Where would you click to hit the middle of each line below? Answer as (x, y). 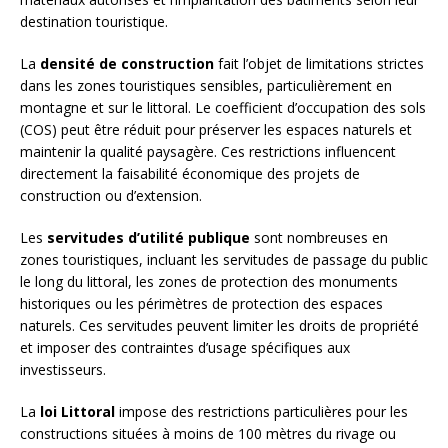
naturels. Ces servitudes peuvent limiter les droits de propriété (219, 326)
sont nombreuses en (319, 238)
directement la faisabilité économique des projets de (190, 174)
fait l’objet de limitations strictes (319, 64)
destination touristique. (94, 22)
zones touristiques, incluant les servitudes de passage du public (224, 260)
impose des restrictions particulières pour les (261, 412)
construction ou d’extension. (111, 196)
